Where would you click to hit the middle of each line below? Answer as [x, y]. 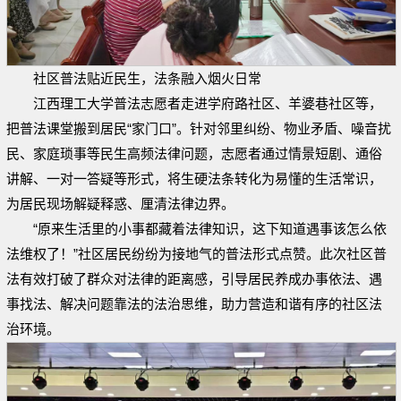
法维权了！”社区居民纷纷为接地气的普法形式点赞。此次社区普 [196, 253]
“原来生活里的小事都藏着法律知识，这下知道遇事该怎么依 [210, 228]
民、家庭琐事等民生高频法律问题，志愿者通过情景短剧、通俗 [194, 153]
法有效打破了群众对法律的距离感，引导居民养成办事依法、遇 [194, 278]
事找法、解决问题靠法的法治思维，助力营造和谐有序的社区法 [194, 303]
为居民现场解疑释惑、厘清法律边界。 [120, 203]
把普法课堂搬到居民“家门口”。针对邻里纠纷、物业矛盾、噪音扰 [199, 128]
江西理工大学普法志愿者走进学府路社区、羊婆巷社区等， [208, 103]
